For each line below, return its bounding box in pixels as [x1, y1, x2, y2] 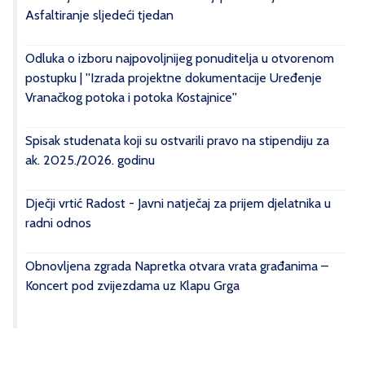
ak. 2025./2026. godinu [25, 152, 155, 168]
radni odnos [25, 215, 91, 231]
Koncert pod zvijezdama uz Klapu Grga [25, 278, 240, 293]
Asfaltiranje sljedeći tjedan [25, 7, 174, 23]
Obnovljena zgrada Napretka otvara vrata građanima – [25, 258, 328, 274]
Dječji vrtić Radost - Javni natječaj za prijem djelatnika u [25, 196, 331, 211]
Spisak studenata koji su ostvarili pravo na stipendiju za [25, 133, 329, 148]
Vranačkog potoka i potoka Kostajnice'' [25, 90, 237, 105]
